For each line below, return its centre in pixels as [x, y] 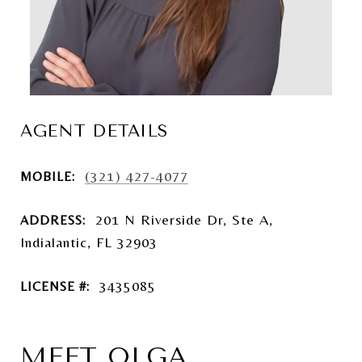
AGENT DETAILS [94, 131]
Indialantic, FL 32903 [89, 242]
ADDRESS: [53, 220]
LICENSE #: [55, 286]
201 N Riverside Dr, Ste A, [184, 219]
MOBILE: [48, 176]
